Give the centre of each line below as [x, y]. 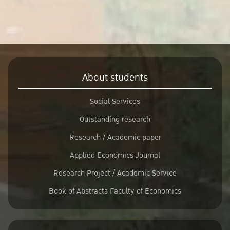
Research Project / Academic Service [115, 173]
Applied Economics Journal [115, 155]
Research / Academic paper [115, 137]
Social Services [115, 101]
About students [115, 78]
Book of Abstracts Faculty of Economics [115, 191]
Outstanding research [115, 119]
